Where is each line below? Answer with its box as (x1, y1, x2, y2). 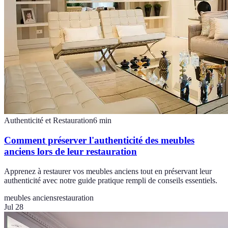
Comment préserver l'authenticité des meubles (4, 134, 194, 146)
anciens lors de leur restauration (4, 146, 137, 157)
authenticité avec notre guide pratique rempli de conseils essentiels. (4, 176, 217, 185)
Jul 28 (4, 202, 23, 211)
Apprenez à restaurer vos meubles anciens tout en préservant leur (4, 166, 212, 176)
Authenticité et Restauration (4, 116, 93, 125)
